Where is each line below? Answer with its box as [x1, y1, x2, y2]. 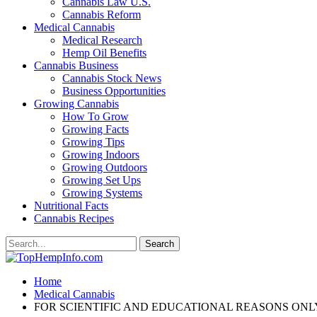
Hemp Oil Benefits [62, 47, 146, 59]
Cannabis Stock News [62, 72, 161, 84]
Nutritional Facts [34, 200, 108, 212]
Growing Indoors [62, 149, 139, 161]
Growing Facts [62, 123, 129, 135]
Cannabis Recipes [34, 212, 114, 224]
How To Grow [62, 110, 129, 122]
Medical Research [62, 34, 142, 46]
